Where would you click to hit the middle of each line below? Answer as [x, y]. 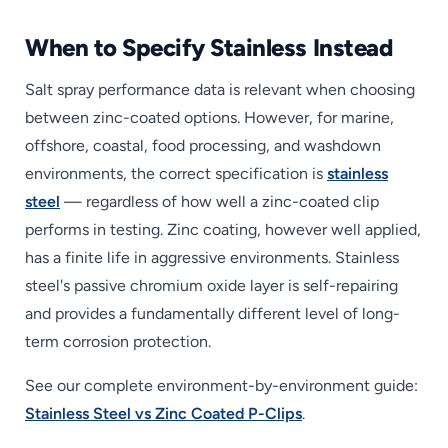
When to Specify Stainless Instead [209, 47]
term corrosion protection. [118, 342]
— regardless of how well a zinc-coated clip [219, 202]
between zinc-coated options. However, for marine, [209, 118]
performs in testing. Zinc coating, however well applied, [223, 230]
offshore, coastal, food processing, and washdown [203, 146]
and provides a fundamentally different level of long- [212, 314]
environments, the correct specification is [176, 174]
